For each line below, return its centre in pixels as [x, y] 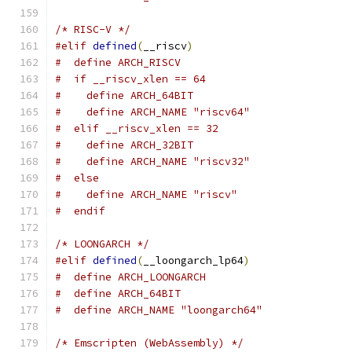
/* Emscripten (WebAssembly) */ [149, 343]
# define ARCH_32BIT [124, 145]
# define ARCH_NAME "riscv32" [152, 161]
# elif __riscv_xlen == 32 [137, 128]
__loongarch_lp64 [193, 260]
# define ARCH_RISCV [118, 62]
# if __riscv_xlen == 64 [130, 79]
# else [77, 178]
